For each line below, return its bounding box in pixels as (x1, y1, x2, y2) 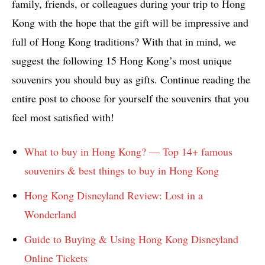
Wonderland (24, 207, 76, 222)
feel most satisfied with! (12, 110, 114, 125)
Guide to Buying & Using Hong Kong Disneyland (24, 232, 238, 247)
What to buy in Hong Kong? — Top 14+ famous (24, 144, 232, 159)
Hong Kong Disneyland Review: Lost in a (24, 188, 203, 203)
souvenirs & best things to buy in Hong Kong (24, 163, 219, 178)
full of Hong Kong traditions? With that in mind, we (12, 34, 236, 49)
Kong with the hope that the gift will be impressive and (12, 15, 248, 30)
